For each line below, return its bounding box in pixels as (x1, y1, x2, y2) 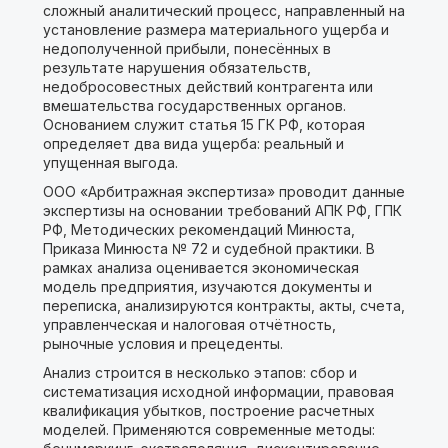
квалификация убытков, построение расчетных (42, 402, 375, 419)
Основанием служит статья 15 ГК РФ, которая (42, 116, 365, 133)
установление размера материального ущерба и (42, 21, 389, 38)
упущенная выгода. (42, 154, 178, 171)
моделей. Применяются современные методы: (42, 421, 375, 438)
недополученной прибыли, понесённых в (42, 40, 331, 57)
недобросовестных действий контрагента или (42, 78, 373, 95)
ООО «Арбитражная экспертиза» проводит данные (42, 183, 405, 200)
